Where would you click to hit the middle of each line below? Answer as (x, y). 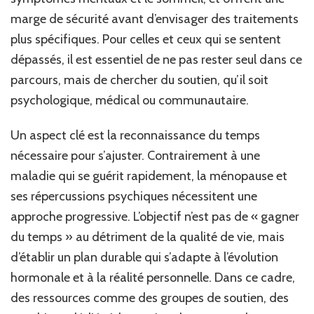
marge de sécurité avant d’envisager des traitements (155, 19)
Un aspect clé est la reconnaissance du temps (135, 135)
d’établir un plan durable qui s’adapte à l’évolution (144, 257)
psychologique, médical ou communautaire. (130, 100)
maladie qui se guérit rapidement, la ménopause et (149, 176)
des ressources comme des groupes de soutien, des (150, 298)
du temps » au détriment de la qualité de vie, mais (148, 237)
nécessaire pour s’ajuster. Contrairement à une (135, 155)
